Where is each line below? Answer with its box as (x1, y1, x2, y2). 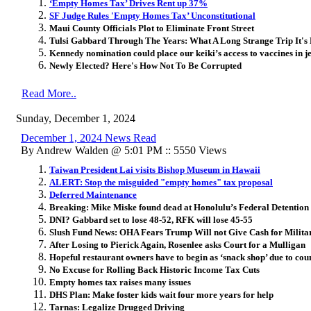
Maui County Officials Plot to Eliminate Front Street (49, 22, 254, 33)
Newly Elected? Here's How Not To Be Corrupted (49, 60, 242, 71)
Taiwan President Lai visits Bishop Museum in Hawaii (49, 164, 260, 175)
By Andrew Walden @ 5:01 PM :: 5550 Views (21, 144, 226, 156)
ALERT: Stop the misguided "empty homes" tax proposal (49, 176, 273, 187)
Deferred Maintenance (49, 189, 137, 200)
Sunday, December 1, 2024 (16, 112, 135, 124)
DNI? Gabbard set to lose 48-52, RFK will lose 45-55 (49, 214, 253, 225)
